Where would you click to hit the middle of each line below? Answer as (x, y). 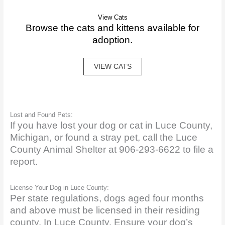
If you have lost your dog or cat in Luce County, (111, 125)
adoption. (113, 40)
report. (24, 161)
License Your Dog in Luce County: (59, 187)
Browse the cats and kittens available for (113, 28)
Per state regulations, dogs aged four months (107, 198)
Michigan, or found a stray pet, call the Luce (103, 137)
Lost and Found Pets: (41, 115)
